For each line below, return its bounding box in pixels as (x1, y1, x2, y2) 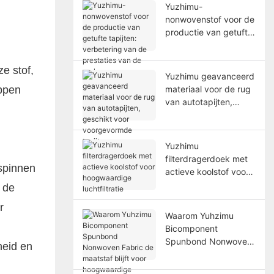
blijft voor (165, 261, 202, 272)
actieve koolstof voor (165, 166, 249, 177)
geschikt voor (165, 109, 220, 120)
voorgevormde (165, 122, 224, 133)
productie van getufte (165, 26, 253, 37)
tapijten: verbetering (165, 39, 246, 50)
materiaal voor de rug (165, 83, 251, 94)
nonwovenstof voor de (165, 13, 254, 24)
